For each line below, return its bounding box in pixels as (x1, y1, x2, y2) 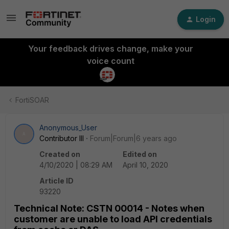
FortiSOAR (15, 96, 49, 104)
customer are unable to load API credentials (14, 214, 212, 224)
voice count (86, 56, 134, 66)
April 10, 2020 (123, 161, 168, 169)
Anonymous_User (39, 123, 97, 132)
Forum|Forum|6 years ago (90, 134, 177, 143)
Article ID (39, 176, 74, 185)
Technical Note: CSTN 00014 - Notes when (14, 203, 204, 214)
